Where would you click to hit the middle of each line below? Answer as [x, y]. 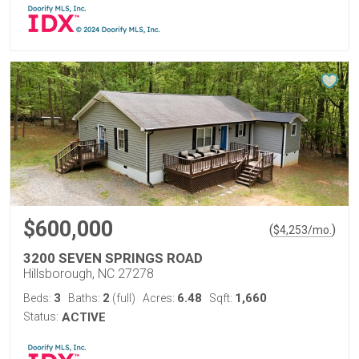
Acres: [160, 298]
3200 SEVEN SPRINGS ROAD [113, 258]
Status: [41, 317]
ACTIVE [84, 317]
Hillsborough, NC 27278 [89, 274]
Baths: [85, 298]
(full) [123, 298]
